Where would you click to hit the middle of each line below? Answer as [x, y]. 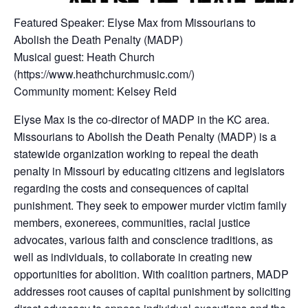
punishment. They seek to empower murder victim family [150, 205]
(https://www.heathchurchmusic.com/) [104, 74]
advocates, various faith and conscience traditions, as [143, 239]
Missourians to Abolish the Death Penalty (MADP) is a [145, 136]
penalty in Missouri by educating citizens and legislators [149, 170]
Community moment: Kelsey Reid [95, 91]
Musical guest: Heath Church [84, 56]
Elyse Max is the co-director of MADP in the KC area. [142, 119]
